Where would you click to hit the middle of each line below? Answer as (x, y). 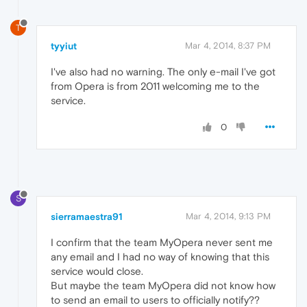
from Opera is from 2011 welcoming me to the (155, 86)
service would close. (97, 271)
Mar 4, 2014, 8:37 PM (228, 45)
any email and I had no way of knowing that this (160, 257)
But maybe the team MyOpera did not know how (163, 286)
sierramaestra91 (87, 217)
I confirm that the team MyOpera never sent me (162, 243)
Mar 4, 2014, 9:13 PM (228, 217)
